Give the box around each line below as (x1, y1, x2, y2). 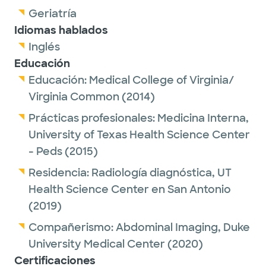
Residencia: (28, 166, 91, 180)
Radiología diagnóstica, (91, 166, 217, 180)
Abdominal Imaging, (116, 220, 223, 235)
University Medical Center (28, 237, 165, 251)
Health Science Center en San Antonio (28, 182, 231, 197)
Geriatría (28, 7, 77, 21)
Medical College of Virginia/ (89, 73, 234, 87)
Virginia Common (28, 90, 119, 104)
